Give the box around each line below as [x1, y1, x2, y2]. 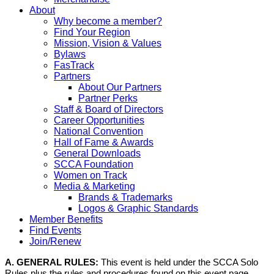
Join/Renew [29, 236, 81, 246]
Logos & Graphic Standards [78, 203, 198, 213]
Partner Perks [78, 93, 138, 103]
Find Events [29, 225, 81, 235]
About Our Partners [78, 82, 161, 92]
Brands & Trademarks [78, 192, 172, 202]
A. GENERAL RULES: [5, 257, 98, 267]
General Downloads [54, 148, 141, 158]
